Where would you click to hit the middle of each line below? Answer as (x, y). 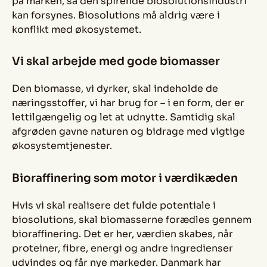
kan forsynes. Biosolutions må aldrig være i (116, 15)
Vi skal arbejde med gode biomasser (116, 61)
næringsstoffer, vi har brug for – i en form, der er (128, 103)
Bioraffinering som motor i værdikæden (125, 178)
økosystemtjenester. (62, 146)
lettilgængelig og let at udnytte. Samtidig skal (124, 117)
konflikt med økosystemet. (77, 29)
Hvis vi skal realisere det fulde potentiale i (114, 205)
